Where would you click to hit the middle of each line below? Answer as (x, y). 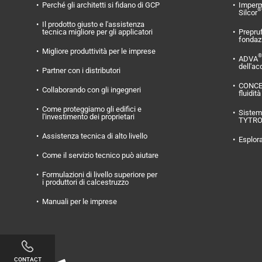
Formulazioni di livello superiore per (100, 174)
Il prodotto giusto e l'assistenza (93, 24)
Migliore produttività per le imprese (99, 51)
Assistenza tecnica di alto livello (95, 136)
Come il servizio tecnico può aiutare (100, 155)
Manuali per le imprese (80, 201)
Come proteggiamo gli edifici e (92, 109)
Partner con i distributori (81, 70)
